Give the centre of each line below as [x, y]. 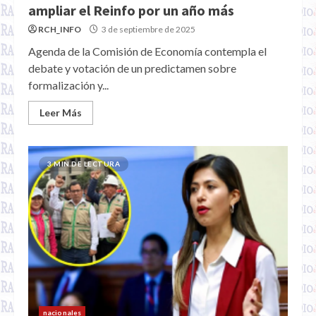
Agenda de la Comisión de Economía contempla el [147, 51]
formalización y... [68, 85]
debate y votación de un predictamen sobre [132, 68]
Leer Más [61, 113]
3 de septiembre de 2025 [148, 29]
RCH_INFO [60, 29]
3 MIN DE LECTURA [84, 164]
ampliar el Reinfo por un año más [131, 10]
